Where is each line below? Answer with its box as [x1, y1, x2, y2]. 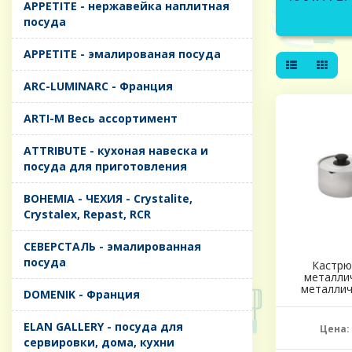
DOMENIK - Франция [24, 287, 140, 302]
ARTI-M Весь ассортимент [24, 111, 178, 126]
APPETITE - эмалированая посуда [24, 46, 221, 62]
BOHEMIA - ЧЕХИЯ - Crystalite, [24, 191, 192, 207]
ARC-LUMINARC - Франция [24, 79, 173, 94]
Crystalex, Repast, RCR [24, 207, 151, 222]
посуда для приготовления [24, 159, 187, 174]
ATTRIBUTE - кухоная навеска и [24, 143, 208, 159]
